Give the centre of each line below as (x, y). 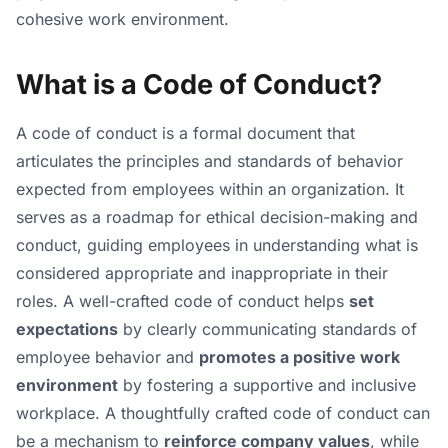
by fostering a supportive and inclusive (267, 384)
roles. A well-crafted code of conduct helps (182, 300)
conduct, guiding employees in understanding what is (217, 244)
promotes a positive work (299, 356)
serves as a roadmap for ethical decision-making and (217, 216)
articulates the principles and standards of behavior (209, 160)
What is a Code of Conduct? (199, 84)
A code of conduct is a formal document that (185, 132)
